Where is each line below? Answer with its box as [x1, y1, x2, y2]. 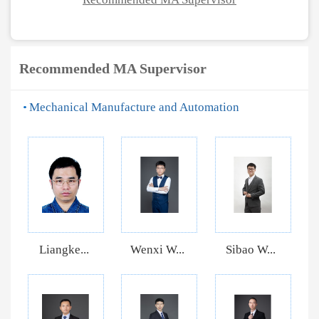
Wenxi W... [130, 242, 184, 256]
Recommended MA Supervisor [19, 60, 206, 76]
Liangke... [38, 242, 89, 256]
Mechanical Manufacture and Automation [29, 100, 240, 114]
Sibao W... [226, 242, 276, 256]
